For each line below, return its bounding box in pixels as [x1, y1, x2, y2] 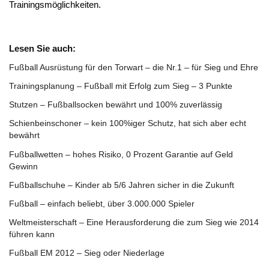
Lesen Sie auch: [9, 43, 76, 54]
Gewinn [9, 161, 38, 171]
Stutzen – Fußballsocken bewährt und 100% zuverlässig [9, 100, 222, 110]
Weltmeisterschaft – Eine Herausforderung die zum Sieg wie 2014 [9, 217, 259, 228]
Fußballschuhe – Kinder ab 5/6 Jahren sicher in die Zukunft [9, 180, 234, 190]
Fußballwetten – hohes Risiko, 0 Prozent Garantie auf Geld [9, 149, 233, 159]
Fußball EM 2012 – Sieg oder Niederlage [9, 248, 165, 258]
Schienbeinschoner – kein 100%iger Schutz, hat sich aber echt [9, 118, 246, 128]
